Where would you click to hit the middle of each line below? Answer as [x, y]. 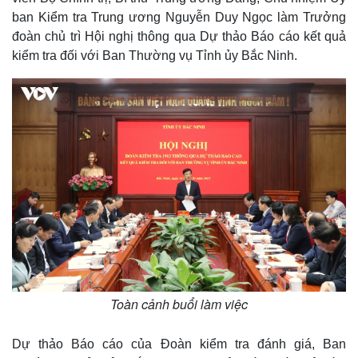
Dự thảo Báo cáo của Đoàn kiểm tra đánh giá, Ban [179, 344]
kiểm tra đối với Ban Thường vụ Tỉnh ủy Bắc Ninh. [155, 56]
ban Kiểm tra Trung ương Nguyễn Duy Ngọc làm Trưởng [179, 17]
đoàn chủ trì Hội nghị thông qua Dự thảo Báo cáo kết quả [179, 36]
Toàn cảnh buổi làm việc [179, 304]
